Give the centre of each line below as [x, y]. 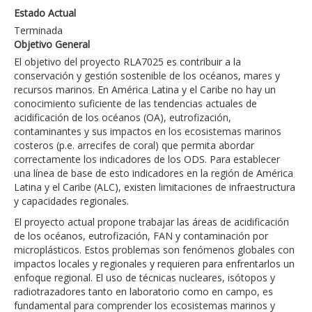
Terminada [38, 31]
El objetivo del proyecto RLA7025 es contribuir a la [127, 62]
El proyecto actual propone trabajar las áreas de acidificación [151, 222]
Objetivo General [52, 45]
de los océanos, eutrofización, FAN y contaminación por [141, 236]
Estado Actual [45, 13]
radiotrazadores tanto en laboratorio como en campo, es [143, 292]
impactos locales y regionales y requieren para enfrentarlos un [154, 264]
